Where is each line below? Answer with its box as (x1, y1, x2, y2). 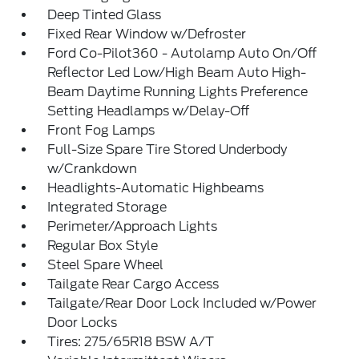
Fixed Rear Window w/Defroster (47, 26, 247, 42)
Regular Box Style (47, 238, 159, 253)
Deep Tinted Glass (47, 7, 162, 22)
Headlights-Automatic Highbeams (47, 180, 264, 196)
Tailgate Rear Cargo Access (47, 276, 220, 292)
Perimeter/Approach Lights (47, 219, 218, 234)
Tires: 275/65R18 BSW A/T (47, 334, 215, 349)
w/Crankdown (47, 161, 138, 176)
